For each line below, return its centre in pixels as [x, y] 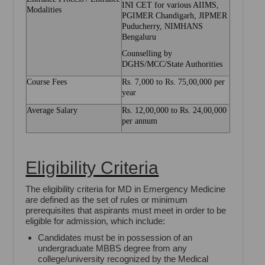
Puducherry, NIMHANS [163, 27]
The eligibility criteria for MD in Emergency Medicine [126, 189]
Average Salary [52, 111]
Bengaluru [139, 37]
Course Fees [47, 82]
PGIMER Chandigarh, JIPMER [175, 16]
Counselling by [147, 54]
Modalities [44, 10]
